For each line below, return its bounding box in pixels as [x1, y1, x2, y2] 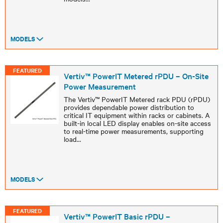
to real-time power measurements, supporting [63, 126, 204, 136]
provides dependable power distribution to [63, 102, 194, 112]
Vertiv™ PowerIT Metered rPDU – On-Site [63, 70, 209, 81]
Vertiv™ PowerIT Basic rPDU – [63, 211, 170, 222]
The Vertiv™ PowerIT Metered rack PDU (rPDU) [63, 94, 210, 104]
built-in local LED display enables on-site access [63, 118, 211, 128]
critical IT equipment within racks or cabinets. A [63, 110, 210, 120]
